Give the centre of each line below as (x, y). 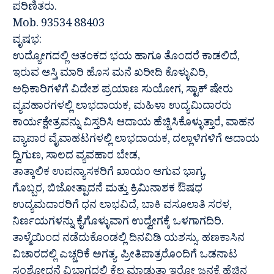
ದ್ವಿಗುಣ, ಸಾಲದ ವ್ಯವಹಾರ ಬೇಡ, (76, 158)
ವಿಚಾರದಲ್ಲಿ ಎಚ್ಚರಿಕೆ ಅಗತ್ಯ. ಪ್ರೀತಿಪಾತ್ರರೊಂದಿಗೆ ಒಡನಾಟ (125, 257)
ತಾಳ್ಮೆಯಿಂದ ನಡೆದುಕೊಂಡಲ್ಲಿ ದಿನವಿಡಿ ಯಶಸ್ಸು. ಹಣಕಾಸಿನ (128, 240)
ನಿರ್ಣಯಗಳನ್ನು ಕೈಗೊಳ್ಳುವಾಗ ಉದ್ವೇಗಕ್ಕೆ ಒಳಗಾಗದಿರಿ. (118, 224)
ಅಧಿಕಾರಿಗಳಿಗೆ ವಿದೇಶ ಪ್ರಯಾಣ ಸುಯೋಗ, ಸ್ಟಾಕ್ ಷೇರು (123, 92)
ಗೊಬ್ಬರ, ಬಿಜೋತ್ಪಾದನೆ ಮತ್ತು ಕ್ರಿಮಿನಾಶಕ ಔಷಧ (107, 191)
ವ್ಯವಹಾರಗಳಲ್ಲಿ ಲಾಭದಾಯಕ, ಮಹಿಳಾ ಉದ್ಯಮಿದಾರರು (122, 108)
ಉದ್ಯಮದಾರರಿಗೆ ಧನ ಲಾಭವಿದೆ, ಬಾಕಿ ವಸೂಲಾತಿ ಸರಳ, (122, 207)
